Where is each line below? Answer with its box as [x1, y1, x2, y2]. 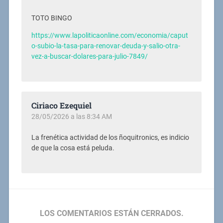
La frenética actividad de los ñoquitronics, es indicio [31, 133, 189, 142]
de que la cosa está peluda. [31, 144, 114, 153]
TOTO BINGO [31, 13, 72, 22]
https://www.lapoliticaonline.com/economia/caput [31, 31, 188, 40]
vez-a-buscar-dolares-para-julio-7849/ [31, 52, 148, 61]
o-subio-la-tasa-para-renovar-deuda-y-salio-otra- [31, 42, 180, 51]
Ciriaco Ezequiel [31, 100, 92, 111]
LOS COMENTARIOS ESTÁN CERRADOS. [39, 209, 184, 219]
